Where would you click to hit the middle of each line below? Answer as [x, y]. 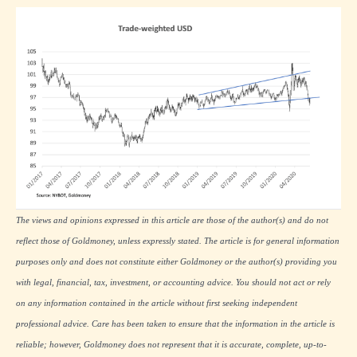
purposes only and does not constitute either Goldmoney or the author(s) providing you [177, 262]
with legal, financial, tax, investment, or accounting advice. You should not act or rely [173, 283]
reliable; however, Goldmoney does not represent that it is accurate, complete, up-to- [171, 345]
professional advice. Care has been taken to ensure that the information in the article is [175, 324]
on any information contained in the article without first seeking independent [157, 304]
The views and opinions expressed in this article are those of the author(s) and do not [172, 221]
